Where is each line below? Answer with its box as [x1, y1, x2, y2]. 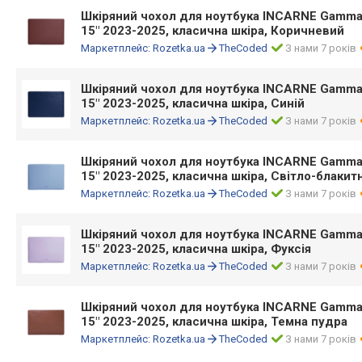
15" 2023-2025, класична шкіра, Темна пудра [81, 314, 347, 329]
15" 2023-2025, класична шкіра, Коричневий [81, 23, 344, 38]
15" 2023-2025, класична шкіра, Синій [81, 96, 305, 111]
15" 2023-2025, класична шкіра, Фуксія [81, 242, 311, 256]
